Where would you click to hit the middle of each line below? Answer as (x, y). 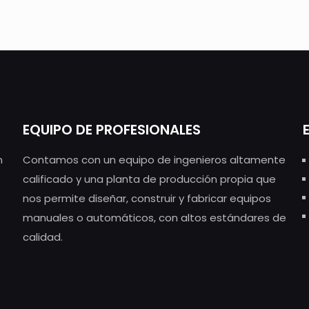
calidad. (42, 237)
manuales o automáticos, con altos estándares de (154, 218)
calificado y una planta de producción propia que (149, 179)
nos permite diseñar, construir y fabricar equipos (147, 199)
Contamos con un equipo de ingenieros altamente (154, 160)
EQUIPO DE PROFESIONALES (111, 130)
